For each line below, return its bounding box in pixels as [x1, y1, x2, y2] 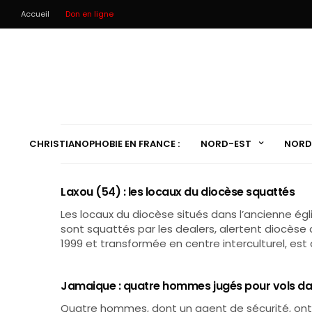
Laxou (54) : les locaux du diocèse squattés [61, 184, 295, 200]
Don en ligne [65, 8, 114, 19]
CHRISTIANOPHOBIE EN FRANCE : [29, 136, 180, 150]
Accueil [21, 8, 49, 19]
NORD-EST [200, 136, 251, 150]
